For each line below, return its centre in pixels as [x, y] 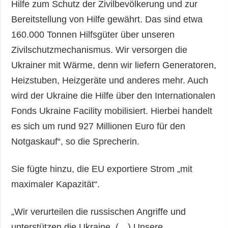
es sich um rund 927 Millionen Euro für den [98, 126]
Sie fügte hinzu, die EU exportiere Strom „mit [102, 169]
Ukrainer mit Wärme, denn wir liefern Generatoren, [114, 65]
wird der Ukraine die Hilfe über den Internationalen [113, 95]
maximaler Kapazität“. [56, 184]
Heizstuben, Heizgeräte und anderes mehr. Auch [110, 80]
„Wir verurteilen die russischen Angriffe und [99, 211]
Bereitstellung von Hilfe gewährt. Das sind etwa [107, 19]
